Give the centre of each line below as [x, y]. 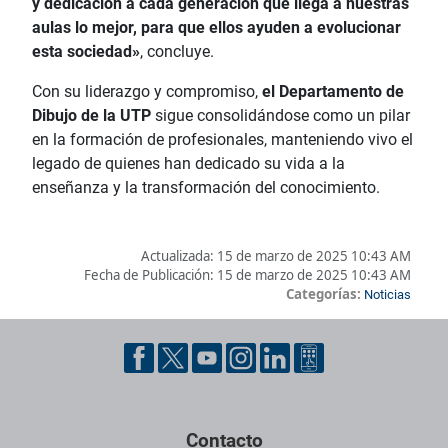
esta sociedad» [86, 52]
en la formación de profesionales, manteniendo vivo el [222, 140]
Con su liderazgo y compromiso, [147, 92]
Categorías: [323, 294]
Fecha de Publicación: [150, 275]
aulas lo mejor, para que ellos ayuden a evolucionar [216, 28]
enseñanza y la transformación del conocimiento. [206, 188]
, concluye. [177, 52]
